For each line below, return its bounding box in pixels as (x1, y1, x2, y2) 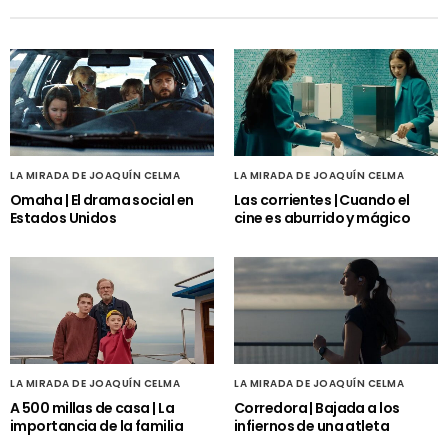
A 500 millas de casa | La (10, 398, 175, 419)
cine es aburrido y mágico (234, 208, 411, 229)
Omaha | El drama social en (10, 190, 194, 211)
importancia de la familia (10, 416, 184, 437)
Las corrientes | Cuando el (234, 190, 410, 211)
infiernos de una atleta (234, 416, 390, 437)
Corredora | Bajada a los (234, 398, 400, 419)
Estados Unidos (10, 208, 117, 229)
